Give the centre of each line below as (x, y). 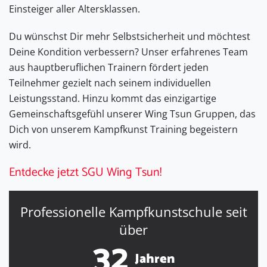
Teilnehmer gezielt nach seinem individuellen (110, 83)
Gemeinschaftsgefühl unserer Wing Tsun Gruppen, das (132, 114)
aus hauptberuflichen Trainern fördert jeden (109, 67)
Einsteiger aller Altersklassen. (74, 9)
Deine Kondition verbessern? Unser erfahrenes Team (128, 52)
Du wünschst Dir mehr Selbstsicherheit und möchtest (130, 36)
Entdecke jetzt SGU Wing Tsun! (85, 172)
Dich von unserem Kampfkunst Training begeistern (123, 129)
